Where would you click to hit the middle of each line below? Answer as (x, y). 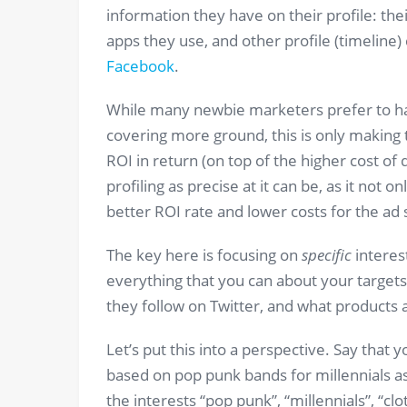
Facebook (140, 66)
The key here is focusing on (204, 255)
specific (327, 255)
